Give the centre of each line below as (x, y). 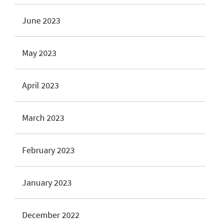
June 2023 (41, 20)
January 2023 (47, 182)
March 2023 (43, 118)
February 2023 (48, 150)
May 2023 (39, 53)
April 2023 (41, 85)
